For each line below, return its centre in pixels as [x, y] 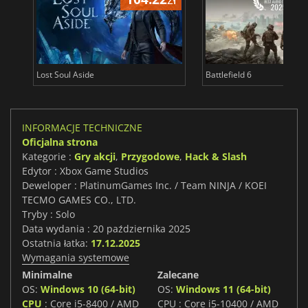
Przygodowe [150, 157]
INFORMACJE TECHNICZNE [82, 128]
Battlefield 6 [228, 75]
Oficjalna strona [60, 142]
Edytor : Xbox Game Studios [85, 171]
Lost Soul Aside [65, 75]
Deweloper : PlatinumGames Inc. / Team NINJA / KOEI [144, 186]
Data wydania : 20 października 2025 [106, 229]
